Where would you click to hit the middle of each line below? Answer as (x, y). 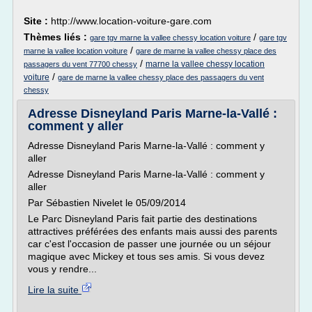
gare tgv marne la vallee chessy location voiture (170, 38)
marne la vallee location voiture (76, 51)
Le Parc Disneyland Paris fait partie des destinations (142, 219)
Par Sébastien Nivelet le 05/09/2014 (107, 203)
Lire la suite (55, 290)
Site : (37, 21)
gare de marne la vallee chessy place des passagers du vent (161, 77)
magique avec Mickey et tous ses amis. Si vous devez (146, 256)
